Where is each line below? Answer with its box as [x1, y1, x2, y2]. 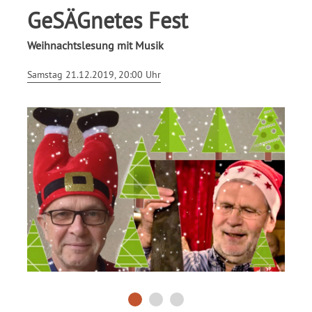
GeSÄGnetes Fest [26, 6, 188, 34]
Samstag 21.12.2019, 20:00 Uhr [26, 68, 161, 81]
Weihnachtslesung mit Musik [26, 38, 164, 52]
